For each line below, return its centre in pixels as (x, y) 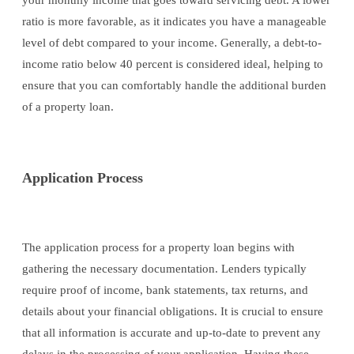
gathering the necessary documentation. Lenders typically (164, 269)
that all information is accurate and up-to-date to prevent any (171, 333)
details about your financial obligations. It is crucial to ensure (173, 312)
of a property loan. (68, 107)
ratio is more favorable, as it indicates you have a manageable (174, 22)
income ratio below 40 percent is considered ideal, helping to (173, 64)
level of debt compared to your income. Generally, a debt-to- (172, 43)
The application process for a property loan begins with (158, 248)
